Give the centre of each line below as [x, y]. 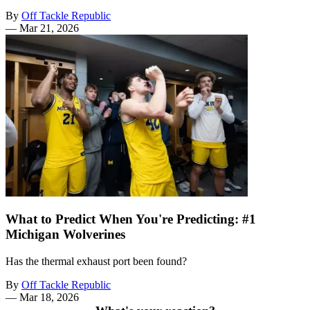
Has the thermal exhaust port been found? [96, 262]
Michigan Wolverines [65, 235]
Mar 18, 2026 [49, 298]
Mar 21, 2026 [49, 28]
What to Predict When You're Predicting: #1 [131, 219]
